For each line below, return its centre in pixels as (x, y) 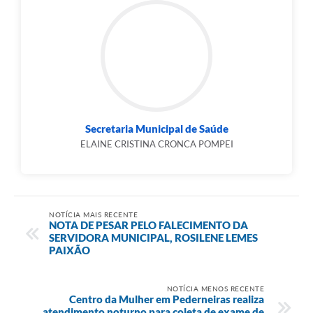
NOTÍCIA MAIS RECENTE (93, 214)
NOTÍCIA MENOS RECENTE (215, 288)
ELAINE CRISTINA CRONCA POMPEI (156, 144)
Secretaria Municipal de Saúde (156, 129)
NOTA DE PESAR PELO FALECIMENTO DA (148, 225)
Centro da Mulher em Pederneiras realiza (167, 299)
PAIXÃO (70, 250)
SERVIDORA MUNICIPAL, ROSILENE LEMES (153, 237)
